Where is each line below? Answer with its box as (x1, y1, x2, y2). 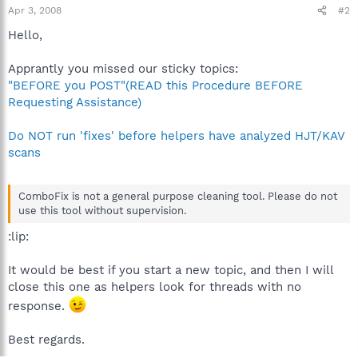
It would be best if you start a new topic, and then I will (8, 263, 333, 277)
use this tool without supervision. (18, 204, 186, 217)
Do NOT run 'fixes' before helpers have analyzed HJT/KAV (8, 129, 344, 143)
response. (8, 299, 69, 313)
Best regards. (8, 332, 85, 347)
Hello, (8, 28, 42, 42)
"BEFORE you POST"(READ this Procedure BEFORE (8, 78, 303, 93)
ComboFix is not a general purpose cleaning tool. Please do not (18, 189, 337, 202)
